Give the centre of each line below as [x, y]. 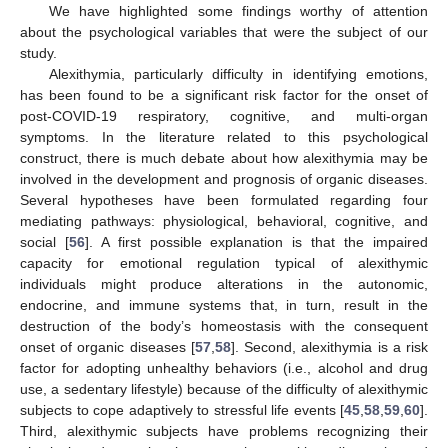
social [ [44, 242]
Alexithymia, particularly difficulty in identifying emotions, [238, 74]
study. [38, 53]
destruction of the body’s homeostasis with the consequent [224, 326]
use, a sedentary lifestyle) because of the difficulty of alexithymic [224, 389]
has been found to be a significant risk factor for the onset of [224, 95]
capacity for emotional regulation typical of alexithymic [224, 263]
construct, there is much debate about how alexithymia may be [224, 158]
